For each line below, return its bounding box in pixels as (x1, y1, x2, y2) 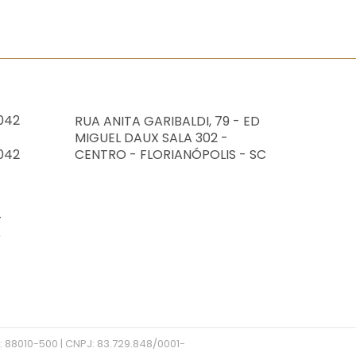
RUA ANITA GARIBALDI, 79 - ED (74, 111, 260, 130)
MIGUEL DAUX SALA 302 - (74, 128, 228, 147)
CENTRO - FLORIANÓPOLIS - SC (74, 145, 266, 164)
